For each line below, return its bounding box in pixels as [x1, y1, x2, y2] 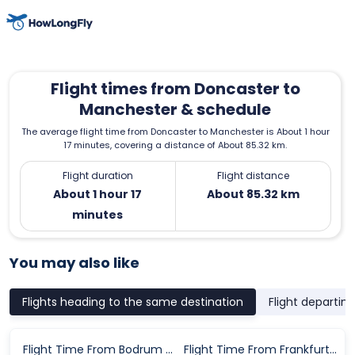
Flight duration [62, 168, 133, 182]
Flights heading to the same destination [22, 293, 243, 310]
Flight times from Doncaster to [50, 77, 300, 100]
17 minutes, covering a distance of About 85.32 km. [63, 138, 287, 151]
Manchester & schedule [79, 97, 271, 120]
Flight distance [216, 168, 289, 182]
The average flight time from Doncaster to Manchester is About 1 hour [21, 124, 330, 138]
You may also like [10, 252, 139, 273]
